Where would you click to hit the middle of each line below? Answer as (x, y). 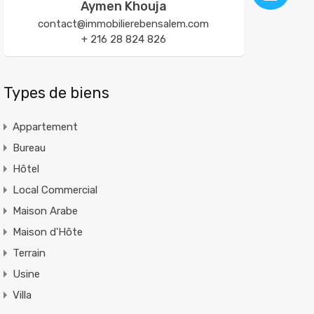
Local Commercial (55, 190)
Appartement (45, 127)
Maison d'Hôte (47, 232)
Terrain (29, 253)
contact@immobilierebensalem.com (124, 24)
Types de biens (56, 93)
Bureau (29, 148)
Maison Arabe (45, 211)
